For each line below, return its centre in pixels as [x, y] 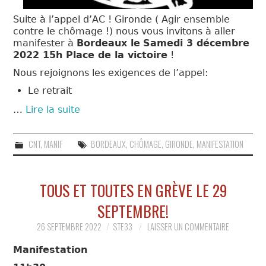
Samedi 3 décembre [197, 43]
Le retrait [50, 90]
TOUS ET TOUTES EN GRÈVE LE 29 [133, 190]
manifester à [45, 43]
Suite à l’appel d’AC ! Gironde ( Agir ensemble [122, 19]
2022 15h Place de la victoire [91, 55]
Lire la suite [53, 109]
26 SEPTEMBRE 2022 [69, 226]
